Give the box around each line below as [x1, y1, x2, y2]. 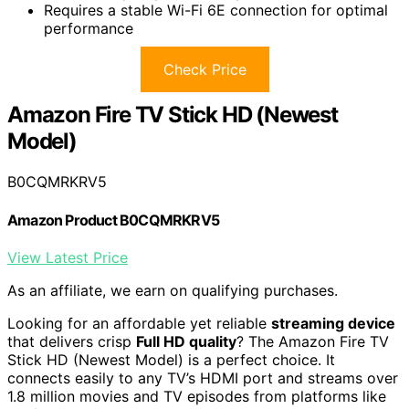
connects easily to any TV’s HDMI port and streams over [7, 368, 398, 387]
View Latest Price [7, 247, 128, 267]
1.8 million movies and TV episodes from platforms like [7, 386, 386, 405]
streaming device [271, 313, 395, 332]
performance [44, 19, 133, 38]
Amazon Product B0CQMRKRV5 [7, 210, 219, 229]
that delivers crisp [7, 331, 136, 351]
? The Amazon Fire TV [236, 331, 389, 351]
